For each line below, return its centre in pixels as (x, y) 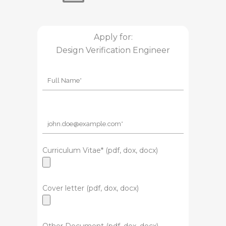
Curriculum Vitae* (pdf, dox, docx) (100, 151)
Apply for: (113, 37)
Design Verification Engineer (113, 50)
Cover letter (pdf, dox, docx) (91, 188)
